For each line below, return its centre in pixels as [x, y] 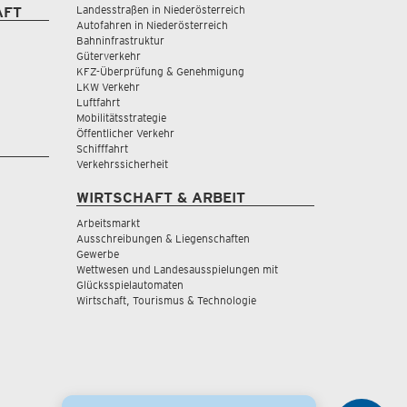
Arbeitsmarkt [108, 223]
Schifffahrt [102, 148]
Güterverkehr [108, 55]
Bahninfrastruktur [120, 40]
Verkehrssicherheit [122, 164]
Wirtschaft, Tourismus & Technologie [166, 300]
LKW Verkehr [108, 86]
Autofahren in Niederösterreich [152, 25]
